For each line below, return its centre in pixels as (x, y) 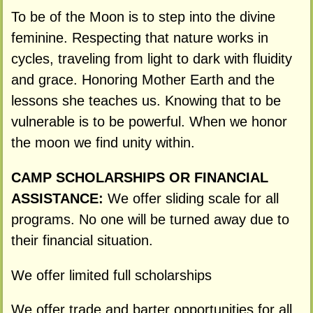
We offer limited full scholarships (111, 275)
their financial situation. (82, 240)
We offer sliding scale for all (193, 198)
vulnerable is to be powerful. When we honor (149, 122)
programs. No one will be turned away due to (150, 219)
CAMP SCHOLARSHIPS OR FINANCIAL (139, 177)
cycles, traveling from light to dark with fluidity (151, 59)
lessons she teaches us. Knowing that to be (146, 101)
